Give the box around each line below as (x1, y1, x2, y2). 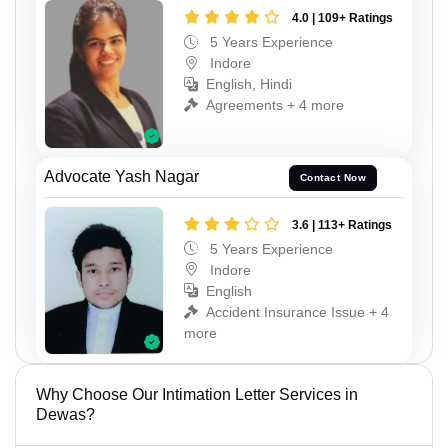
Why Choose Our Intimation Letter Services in (36, 386, 358, 403)
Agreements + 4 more (206, 97, 344, 114)
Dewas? (36, 406, 95, 423)
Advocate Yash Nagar (44, 167, 199, 185)
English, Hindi (206, 76, 292, 93)
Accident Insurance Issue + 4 (206, 303, 389, 320)
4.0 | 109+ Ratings (292, 11, 393, 26)
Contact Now (299, 172, 367, 184)
